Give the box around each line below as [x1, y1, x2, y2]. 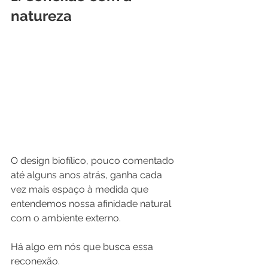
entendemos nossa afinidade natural [11, 197, 173, 209]
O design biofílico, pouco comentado [11, 154, 176, 166]
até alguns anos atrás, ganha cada [11, 169, 165, 181]
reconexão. [11, 255, 60, 267]
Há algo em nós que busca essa [11, 240, 156, 252]
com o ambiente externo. [11, 212, 121, 224]
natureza [11, 7, 72, 25]
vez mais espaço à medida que [11, 183, 151, 195]
